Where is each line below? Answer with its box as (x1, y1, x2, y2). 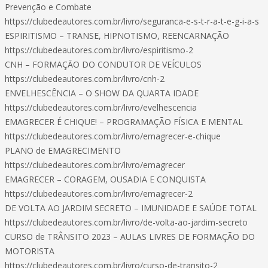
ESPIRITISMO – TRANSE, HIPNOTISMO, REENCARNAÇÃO (5, 30, 229, 41)
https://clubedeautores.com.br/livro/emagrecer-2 (5, 188, 193, 199)
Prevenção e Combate (5, 1, 92, 13)
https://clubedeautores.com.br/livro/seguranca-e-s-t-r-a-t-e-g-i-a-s (5, 16, 259, 27)
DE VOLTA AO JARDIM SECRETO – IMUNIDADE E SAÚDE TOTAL (5, 202, 257, 214)
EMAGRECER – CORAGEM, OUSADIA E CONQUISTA (5, 173, 206, 185)
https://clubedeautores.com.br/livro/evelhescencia (5, 102, 197, 113)
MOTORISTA (5, 245, 54, 257)
